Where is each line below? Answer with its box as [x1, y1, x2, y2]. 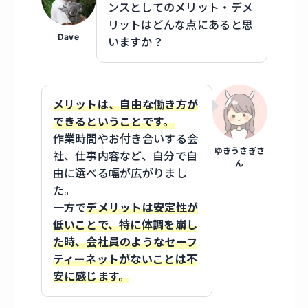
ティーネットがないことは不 [52, 252, 198, 267]
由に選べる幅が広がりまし [52, 166, 187, 181]
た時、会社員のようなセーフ [52, 235, 198, 250]
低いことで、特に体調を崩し [52, 218, 198, 232]
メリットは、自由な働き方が [52, 98, 199, 112]
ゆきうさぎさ [214, 146, 265, 157]
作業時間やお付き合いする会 [52, 132, 199, 146]
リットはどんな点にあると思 [107, 18, 254, 32]
